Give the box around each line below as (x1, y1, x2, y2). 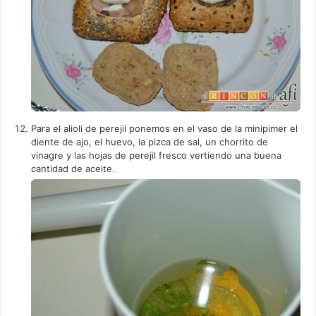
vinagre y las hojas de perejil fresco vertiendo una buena (31, 150, 282, 162)
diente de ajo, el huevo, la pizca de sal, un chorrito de (31, 136, 269, 148)
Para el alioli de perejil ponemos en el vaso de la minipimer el (31, 123, 298, 135)
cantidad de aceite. (31, 163, 116, 175)
